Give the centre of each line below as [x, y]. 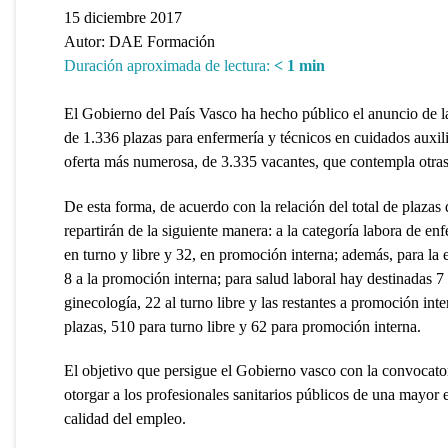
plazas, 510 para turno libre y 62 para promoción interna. [242, 326]
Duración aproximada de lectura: [167, 65]
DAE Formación [162, 41]
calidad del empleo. [125, 419]
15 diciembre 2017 [123, 17]
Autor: [86, 41]
